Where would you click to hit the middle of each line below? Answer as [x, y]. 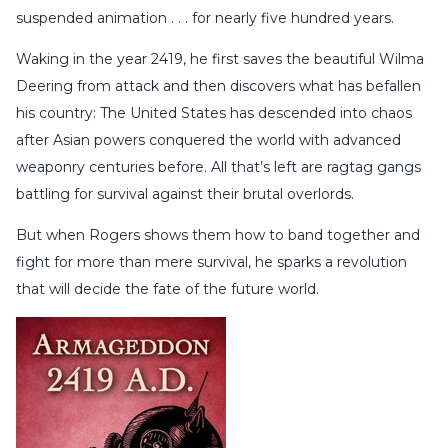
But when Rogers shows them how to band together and [218, 235]
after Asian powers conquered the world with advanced [208, 140]
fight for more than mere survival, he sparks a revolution [211, 262]
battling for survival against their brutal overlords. [185, 194]
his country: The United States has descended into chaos [214, 113]
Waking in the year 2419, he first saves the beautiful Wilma [220, 59]
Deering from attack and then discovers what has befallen [218, 86]
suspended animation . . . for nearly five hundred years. [205, 18]
